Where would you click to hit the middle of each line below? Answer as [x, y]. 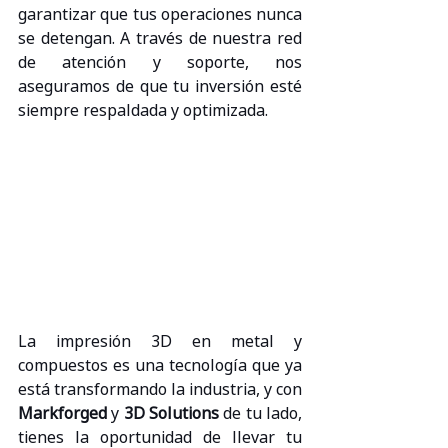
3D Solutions [171, 413]
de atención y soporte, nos [160, 61]
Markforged [62, 413]
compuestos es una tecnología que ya [160, 365]
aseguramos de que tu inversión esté [160, 85]
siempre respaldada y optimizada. [143, 109]
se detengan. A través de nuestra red [160, 37]
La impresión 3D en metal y [160, 341]
